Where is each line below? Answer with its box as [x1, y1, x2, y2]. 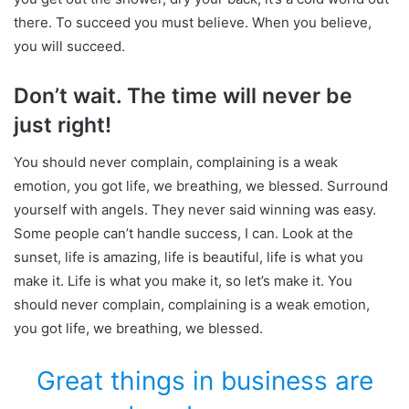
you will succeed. [14, 37, 125, 56]
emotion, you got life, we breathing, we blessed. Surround [14, 176, 388, 194]
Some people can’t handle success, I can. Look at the [14, 224, 353, 242]
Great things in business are [36, 364, 373, 396]
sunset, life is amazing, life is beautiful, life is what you [14, 247, 363, 266]
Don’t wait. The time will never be [14, 83, 352, 110]
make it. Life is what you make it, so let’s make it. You [14, 271, 352, 289]
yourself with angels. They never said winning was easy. [14, 200, 376, 218]
